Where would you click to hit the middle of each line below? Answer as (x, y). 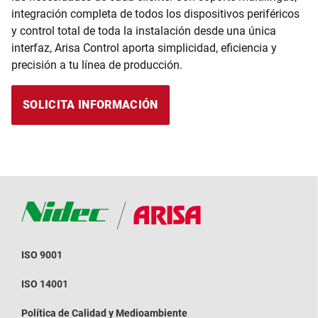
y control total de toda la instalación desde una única (144, 31)
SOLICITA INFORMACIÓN (91, 104)
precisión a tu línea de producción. (97, 65)
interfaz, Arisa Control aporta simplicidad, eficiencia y (144, 48)
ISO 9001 (42, 254)
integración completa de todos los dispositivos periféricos (155, 13)
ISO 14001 (45, 284)
